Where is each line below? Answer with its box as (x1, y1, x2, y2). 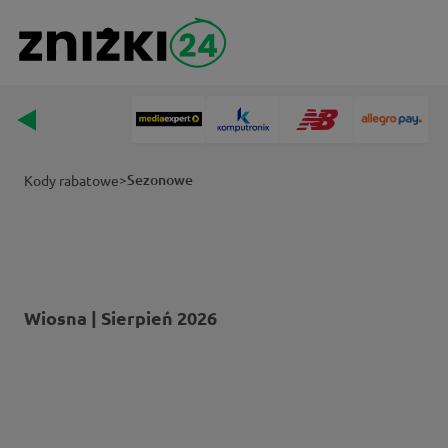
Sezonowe (127, 170, 193, 189)
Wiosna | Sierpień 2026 (24, 306, 217, 330)
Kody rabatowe (24, 171, 119, 189)
